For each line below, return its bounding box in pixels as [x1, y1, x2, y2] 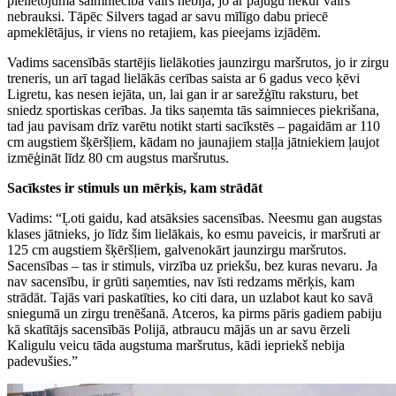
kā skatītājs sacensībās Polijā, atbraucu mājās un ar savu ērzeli [7, 321, 350, 337]
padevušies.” [7, 353, 78, 369]
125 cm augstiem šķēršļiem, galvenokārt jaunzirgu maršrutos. [7, 241, 346, 257]
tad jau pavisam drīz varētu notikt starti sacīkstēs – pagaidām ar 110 [7, 118, 380, 133]
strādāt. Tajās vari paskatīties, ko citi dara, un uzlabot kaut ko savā [7, 289, 373, 305]
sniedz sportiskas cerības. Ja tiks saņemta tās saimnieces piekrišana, [7, 102, 379, 118]
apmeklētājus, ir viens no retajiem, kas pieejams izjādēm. [7, 24, 321, 40]
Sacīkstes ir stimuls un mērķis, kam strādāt [7, 179, 263, 195]
